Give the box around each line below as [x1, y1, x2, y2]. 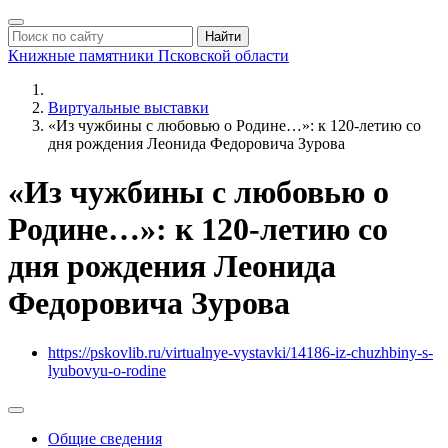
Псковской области [158, 47, 289, 64]
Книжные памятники [8, 47, 158, 64]
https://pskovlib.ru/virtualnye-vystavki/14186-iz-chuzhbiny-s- [48, 343, 433, 361]
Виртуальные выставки [48, 99, 209, 116]
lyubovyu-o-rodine [48, 361, 166, 379]
